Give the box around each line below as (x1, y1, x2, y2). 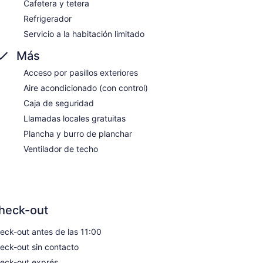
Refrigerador (23, 13, 72, 23)
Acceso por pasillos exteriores (23, 67, 138, 77)
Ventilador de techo (23, 143, 98, 154)
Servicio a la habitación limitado (23, 28, 144, 39)
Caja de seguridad (23, 97, 94, 108)
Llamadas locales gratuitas (23, 113, 126, 123)
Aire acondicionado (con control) (23, 82, 148, 93)
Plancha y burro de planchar (23, 128, 132, 139)
